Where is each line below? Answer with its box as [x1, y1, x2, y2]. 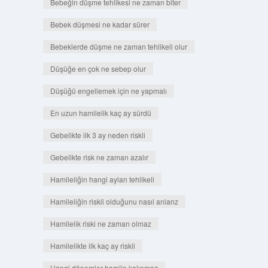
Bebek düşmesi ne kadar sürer [50, 19, 150, 29]
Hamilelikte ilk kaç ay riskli [50, 240, 135, 251]
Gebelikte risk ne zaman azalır [50, 152, 148, 162]
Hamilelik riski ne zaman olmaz [50, 218, 151, 229]
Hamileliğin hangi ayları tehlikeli [50, 174, 154, 184]
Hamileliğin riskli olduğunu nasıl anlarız [50, 196, 178, 206]
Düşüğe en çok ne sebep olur [50, 63, 146, 74]
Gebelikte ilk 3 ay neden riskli [50, 130, 145, 140]
